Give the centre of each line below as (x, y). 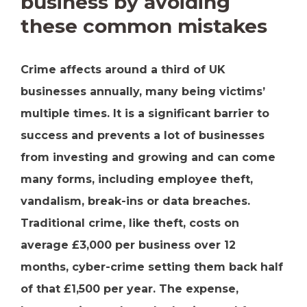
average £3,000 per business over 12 (128, 245)
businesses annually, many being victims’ (143, 91)
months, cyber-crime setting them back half (152, 267)
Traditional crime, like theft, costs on (130, 223)
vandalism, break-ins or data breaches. (135, 201)
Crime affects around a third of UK (123, 70)
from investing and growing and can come (148, 157)
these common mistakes (144, 26)
